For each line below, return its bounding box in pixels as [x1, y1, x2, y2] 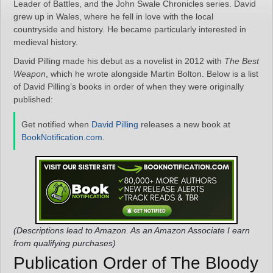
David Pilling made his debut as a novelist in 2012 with [13, 56, 224, 66]
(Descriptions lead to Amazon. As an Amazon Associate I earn [13, 225, 250, 235]
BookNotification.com [21, 132, 102, 142]
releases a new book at [138, 119, 230, 129]
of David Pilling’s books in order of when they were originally [13, 82, 244, 91]
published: [13, 94, 53, 104]
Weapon [13, 69, 46, 79]
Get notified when [21, 119, 91, 129]
